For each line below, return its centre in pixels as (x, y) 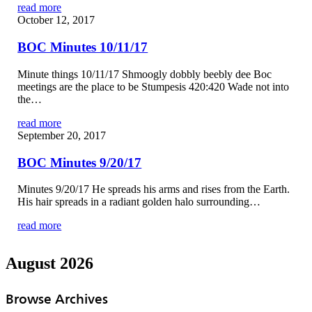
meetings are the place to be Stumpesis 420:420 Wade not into (154, 86)
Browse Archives (57, 298)
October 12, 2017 (56, 20)
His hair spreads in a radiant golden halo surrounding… (139, 202)
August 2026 (49, 264)
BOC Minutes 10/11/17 (83, 47)
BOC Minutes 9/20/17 (80, 162)
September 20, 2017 (62, 135)
